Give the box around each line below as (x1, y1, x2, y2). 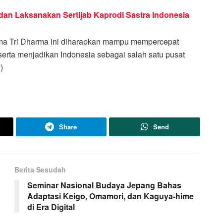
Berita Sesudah (14, 164, 66, 174)
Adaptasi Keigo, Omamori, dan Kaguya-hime (27, 190, 194, 202)
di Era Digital (27, 201, 75, 213)
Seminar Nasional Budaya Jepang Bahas (27, 179, 181, 191)
